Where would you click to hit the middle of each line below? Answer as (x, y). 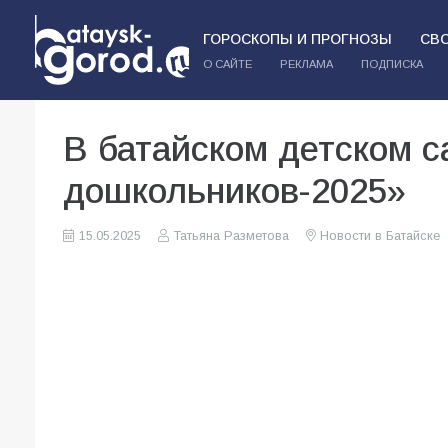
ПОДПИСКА (391, 64)
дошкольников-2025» (234, 190)
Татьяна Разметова (231, 236)
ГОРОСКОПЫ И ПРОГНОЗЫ (297, 39)
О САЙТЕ (227, 64)
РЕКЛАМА (306, 64)
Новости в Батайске (379, 236)
